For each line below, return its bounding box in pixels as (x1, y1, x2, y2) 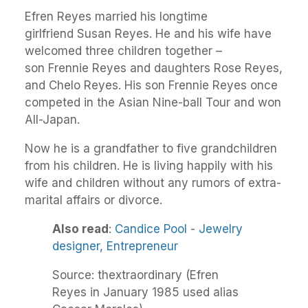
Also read (52, 221, 109, 236)
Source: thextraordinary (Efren (52, 267, 219, 282)
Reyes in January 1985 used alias (52, 285, 239, 299)
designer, (52, 239, 107, 253)
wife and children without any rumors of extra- (25, 175, 281, 190)
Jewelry (199, 221, 243, 236)
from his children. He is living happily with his (25, 158, 273, 173)
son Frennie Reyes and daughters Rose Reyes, (25, 60, 283, 75)
